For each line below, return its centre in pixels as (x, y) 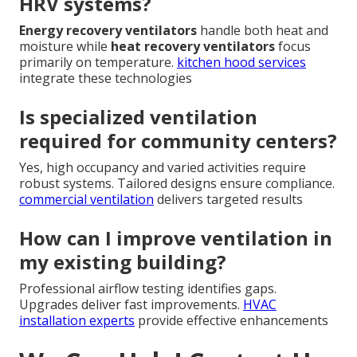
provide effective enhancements (231, 320)
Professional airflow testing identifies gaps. (148, 288)
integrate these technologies (106, 78)
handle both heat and (263, 30)
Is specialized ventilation (138, 116)
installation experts (77, 320)
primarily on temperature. (98, 62)
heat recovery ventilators (193, 46)
